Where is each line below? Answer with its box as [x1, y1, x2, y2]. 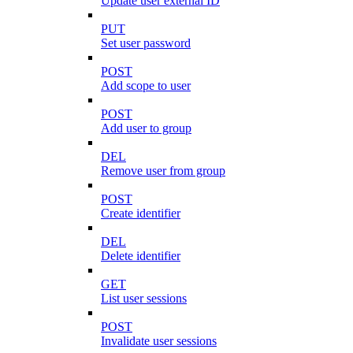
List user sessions [101, 291, 187, 305]
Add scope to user [101, 78, 191, 92]
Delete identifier [101, 248, 180, 262]
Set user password [101, 35, 191, 50]
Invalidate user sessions [101, 333, 217, 347]
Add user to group [101, 121, 191, 135]
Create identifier [101, 206, 180, 220]
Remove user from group [101, 163, 225, 177]
